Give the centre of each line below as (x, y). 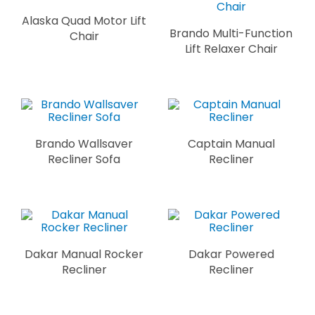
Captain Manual (231, 143)
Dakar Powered (231, 254)
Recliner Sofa (84, 159)
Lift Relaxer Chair (231, 49)
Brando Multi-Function (231, 33)
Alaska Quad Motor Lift (84, 20)
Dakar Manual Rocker (84, 254)
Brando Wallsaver (84, 143)
